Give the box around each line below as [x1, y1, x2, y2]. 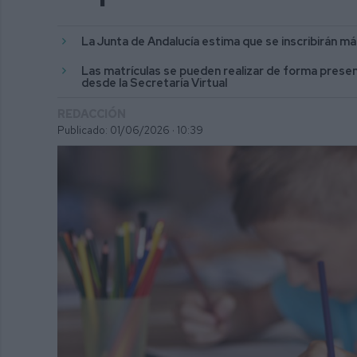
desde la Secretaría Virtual [81, 74, 227, 90]
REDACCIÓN [57, 105, 126, 121]
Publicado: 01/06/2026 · [57, 123, 175, 137]
